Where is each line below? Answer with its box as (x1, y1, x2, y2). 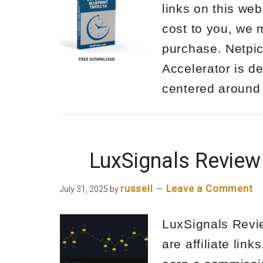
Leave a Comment (166, 183, 253, 194)
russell (120, 183, 153, 194)
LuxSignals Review (89, 149, 261, 173)
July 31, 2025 (60, 184, 108, 194)
